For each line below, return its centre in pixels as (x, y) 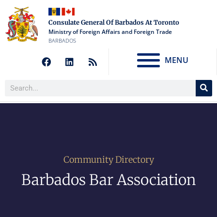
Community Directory (108, 160)
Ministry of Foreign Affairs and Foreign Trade (110, 32)
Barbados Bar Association (108, 180)
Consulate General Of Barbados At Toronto (114, 23)
